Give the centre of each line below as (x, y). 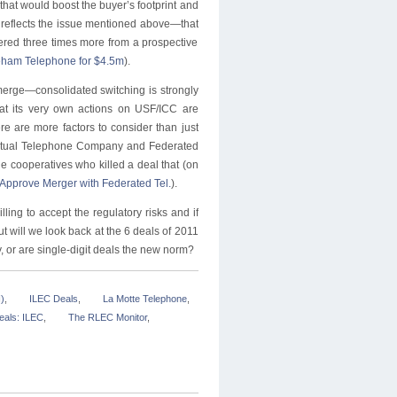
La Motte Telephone (144, 299)
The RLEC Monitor (107, 317)
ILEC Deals (53, 299)
